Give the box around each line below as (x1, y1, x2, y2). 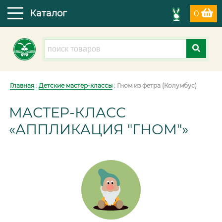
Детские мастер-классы (39, 82, 112, 89)
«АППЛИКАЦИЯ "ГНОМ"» (9, 121, 188, 138)
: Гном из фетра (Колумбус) (112, 82, 197, 89)
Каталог (30, 8, 67, 19)
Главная (10, 82, 34, 89)
